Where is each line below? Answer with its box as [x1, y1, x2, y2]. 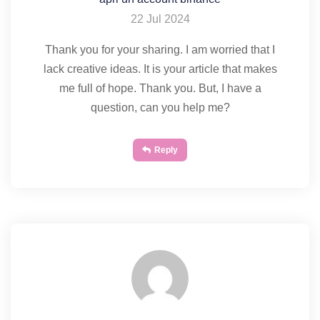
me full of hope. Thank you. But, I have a [59, 82, 261, 94]
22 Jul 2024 [130, 13, 190, 25]
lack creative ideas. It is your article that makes [43, 63, 277, 75]
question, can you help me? [90, 101, 230, 114]
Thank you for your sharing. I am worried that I [45, 44, 275, 56]
